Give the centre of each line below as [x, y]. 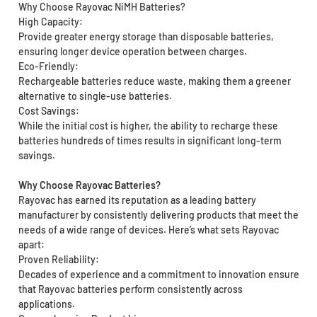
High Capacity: [50, 22]
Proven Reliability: [58, 260]
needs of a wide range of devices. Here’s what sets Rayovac [148, 230]
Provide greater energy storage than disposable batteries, [146, 37]
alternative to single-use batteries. [95, 96]
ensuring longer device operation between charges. [132, 52]
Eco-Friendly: [48, 67]
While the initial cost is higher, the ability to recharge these [148, 126]
